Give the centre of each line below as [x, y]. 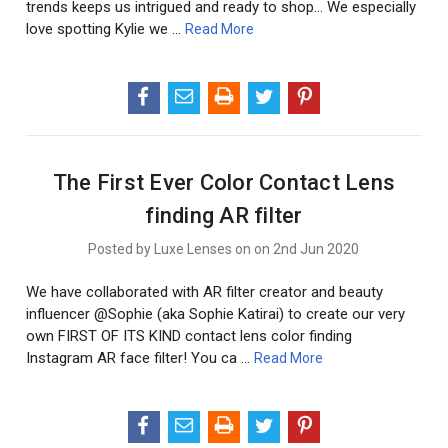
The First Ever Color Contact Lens [224, 182]
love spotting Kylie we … [106, 28]
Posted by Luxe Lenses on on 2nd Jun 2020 [224, 248]
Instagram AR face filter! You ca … [140, 357]
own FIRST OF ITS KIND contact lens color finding [189, 335]
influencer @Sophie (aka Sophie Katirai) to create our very [216, 313]
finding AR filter [224, 215]
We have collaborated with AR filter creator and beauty [205, 291]
